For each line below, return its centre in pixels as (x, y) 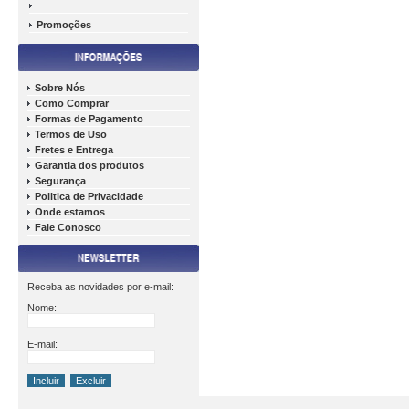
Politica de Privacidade (89, 196)
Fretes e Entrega (74, 150)
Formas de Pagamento (89, 119)
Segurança (60, 181)
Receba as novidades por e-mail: (100, 287)
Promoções (64, 25)
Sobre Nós (60, 88)
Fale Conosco (68, 227)
